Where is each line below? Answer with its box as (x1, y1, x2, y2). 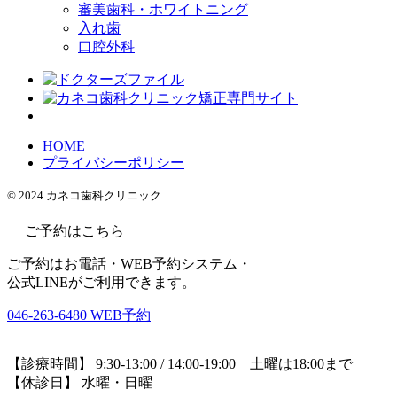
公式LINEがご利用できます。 (7, 274, 196, 290)
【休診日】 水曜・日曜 (7, 374, 152, 390)
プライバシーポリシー (43, 154, 184, 170)
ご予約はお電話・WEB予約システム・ (7, 255, 252, 271)
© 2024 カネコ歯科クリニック (7, 188, 161, 202)
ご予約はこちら (25, 222, 124, 238)
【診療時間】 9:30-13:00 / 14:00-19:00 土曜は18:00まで (7, 355, 353, 371)
